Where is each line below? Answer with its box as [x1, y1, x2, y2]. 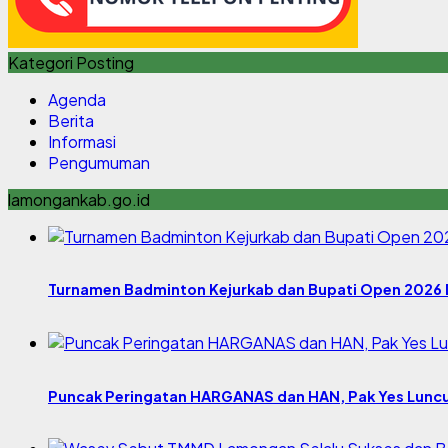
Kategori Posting [8, 51, 134, 73]
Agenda [48, 88, 106, 110]
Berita [48, 109, 94, 131]
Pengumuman [48, 151, 150, 173]
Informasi [48, 130, 116, 152]
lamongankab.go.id [8, 188, 150, 210]
